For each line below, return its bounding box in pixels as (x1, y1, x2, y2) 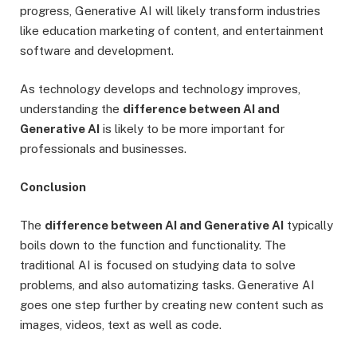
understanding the (20, 101, 123, 116)
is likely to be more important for (100, 121, 284, 135)
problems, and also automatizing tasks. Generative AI (20, 278, 315, 292)
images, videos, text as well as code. (20, 318, 222, 332)
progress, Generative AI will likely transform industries (20, 3, 320, 18)
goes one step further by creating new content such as (20, 298, 324, 312)
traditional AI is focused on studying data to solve (20, 258, 296, 273)
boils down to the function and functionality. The (20, 238, 286, 253)
